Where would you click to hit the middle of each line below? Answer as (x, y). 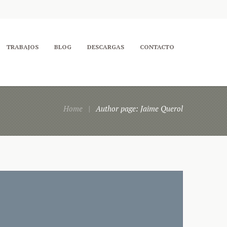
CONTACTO (157, 47)
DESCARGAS (106, 47)
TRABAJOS (22, 47)
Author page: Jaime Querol (139, 109)
